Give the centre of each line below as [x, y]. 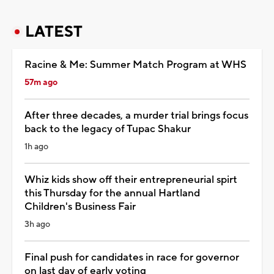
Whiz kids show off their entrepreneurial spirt [131, 180]
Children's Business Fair [80, 206]
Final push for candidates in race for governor [132, 257]
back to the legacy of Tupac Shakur [108, 129]
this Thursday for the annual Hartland [112, 193]
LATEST [54, 31]
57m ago [41, 82]
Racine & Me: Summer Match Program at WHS [135, 65]
